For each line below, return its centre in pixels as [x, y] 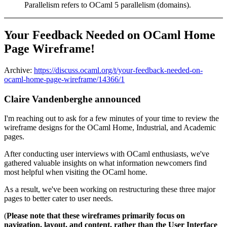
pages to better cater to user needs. [59, 199]
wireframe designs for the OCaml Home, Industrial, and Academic [110, 128]
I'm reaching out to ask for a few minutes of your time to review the [111, 119]
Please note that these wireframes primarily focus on [96, 216]
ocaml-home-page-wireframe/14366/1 [64, 80]
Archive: [19, 70]
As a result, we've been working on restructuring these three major [110, 190]
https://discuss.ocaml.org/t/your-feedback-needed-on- [118, 70]
